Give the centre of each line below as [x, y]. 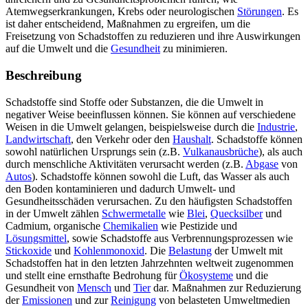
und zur [91, 300]
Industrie [276, 126]
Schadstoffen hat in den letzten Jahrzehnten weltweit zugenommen [150, 263]
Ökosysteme [206, 275]
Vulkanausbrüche [221, 151]
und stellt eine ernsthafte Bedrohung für [92, 275]
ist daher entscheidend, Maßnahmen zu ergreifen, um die [128, 24]
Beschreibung [44, 75]
